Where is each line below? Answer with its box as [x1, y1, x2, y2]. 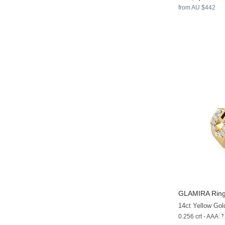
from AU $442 [178, 4, 215, 11]
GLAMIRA [178, 189, 209, 198]
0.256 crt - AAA [178, 213, 218, 220]
